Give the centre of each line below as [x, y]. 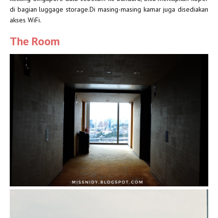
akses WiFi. [26, 20]
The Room [35, 41]
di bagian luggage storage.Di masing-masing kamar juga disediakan [109, 9]
